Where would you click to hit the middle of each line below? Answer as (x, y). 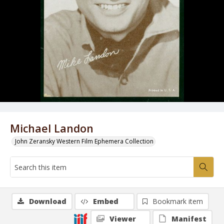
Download (48, 201)
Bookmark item (178, 201)
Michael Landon (52, 128)
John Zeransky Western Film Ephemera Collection (84, 141)
